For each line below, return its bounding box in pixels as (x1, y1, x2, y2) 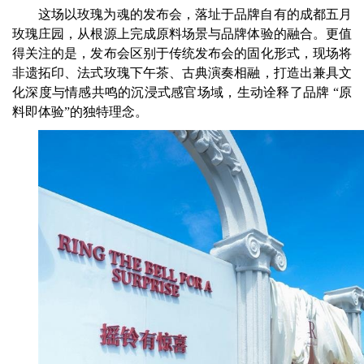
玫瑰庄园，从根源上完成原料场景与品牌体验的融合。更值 (12, 26, 352, 41)
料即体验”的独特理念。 (12, 104, 148, 119)
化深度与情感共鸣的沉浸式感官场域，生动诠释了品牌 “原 (12, 84, 352, 99)
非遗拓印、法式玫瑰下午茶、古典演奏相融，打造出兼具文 (12, 65, 352, 80)
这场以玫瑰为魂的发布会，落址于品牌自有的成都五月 (38, 6, 352, 21)
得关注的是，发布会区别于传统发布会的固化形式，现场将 (12, 45, 352, 60)
